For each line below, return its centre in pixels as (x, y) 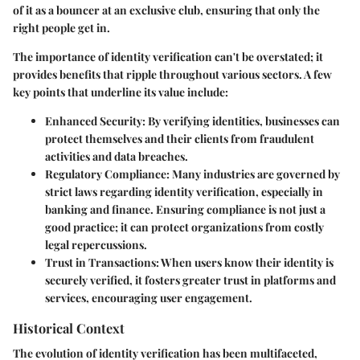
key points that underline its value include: (121, 92)
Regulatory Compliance (106, 174)
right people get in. (61, 28)
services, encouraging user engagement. (149, 298)
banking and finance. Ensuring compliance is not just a (185, 210)
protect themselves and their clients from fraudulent (180, 139)
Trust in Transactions (100, 263)
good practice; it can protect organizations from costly (184, 227)
